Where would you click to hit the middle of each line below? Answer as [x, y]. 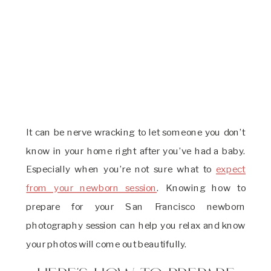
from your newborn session [92, 188]
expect [231, 169]
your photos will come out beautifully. [107, 243]
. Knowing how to [201, 188]
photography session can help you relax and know [136, 225]
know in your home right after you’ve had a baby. [136, 150]
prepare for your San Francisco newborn [136, 206]
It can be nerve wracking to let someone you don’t [136, 132]
